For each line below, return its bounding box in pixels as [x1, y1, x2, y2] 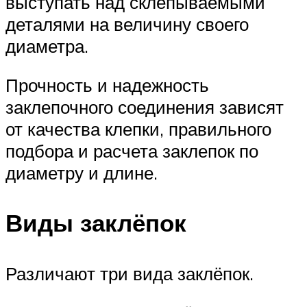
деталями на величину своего [5, 12, 249, 35]
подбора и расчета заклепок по [5, 140, 258, 162]
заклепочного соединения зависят [5, 96, 284, 119]
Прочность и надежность [5, 74, 209, 97]
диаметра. [5, 34, 88, 57]
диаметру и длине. [5, 162, 158, 184]
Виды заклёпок [5, 208, 186, 238]
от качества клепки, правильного [5, 118, 271, 140]
